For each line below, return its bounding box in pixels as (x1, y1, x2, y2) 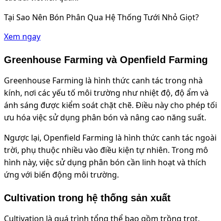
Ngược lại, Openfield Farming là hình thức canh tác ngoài (4, 132, 217, 144)
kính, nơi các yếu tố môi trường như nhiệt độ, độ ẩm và (4, 87, 209, 99)
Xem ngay (4, 31, 40, 42)
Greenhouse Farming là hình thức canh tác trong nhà (4, 75, 203, 86)
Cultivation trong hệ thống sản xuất (4, 192, 171, 204)
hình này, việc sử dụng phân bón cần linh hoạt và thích (4, 157, 206, 168)
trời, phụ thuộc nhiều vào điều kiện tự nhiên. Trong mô (4, 145, 208, 156)
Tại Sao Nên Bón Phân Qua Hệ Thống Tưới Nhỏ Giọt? (4, 12, 199, 23)
